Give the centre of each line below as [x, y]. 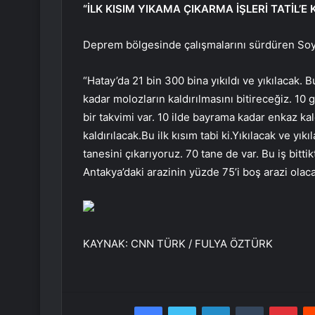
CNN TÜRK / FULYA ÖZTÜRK [202, 244]
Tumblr [278, 306]
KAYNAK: [107, 244]
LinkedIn [247, 306]
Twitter [211, 306]
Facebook [183, 306]
